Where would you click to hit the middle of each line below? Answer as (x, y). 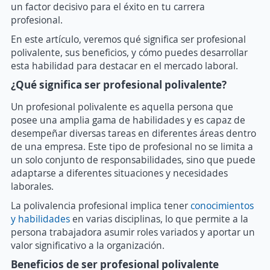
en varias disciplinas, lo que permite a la (159, 218)
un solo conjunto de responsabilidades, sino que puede (133, 159)
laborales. (33, 186)
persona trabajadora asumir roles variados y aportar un (133, 232)
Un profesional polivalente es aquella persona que (122, 106)
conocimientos (222, 205)
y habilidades (40, 218)
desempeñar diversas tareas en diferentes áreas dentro (133, 133)
